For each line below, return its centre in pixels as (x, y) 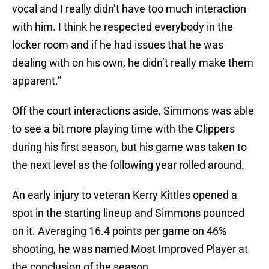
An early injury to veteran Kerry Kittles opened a (125, 195)
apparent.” (37, 81)
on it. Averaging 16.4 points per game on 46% (119, 231)
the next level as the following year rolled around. (128, 165)
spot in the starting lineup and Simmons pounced (128, 213)
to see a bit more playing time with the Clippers (123, 129)
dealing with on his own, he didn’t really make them (133, 63)
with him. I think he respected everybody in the (122, 27)
